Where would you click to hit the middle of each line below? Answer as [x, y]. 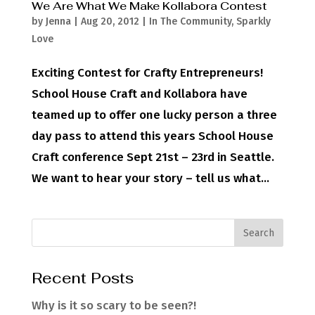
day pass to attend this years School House [152, 136]
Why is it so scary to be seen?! [114, 306]
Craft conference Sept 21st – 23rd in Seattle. [153, 157]
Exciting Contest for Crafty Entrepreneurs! [147, 73]
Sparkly [253, 21]
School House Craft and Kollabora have [139, 94]
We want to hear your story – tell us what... [150, 178]
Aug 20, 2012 [110, 21]
